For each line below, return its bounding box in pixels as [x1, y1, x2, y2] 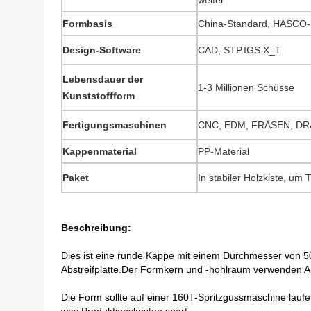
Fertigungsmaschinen [62, 119, 167, 131]
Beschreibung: [61, 222, 131, 233]
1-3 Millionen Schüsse [198, 82, 294, 93]
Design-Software [62, 44, 141, 56]
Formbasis [62, 18, 112, 29]
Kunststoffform [62, 90, 135, 101]
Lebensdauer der [62, 74, 143, 85]
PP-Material [198, 146, 249, 157]
